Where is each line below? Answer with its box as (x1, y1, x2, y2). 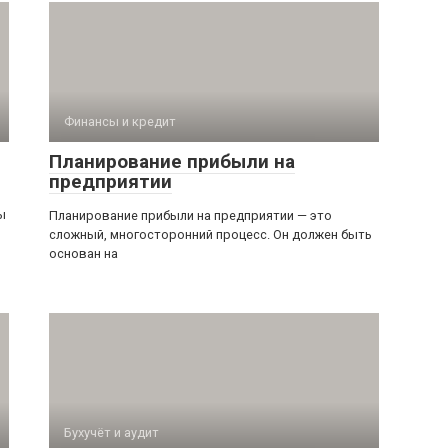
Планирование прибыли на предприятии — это (49, 208, 332, 224)
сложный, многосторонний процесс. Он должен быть (49, 227, 372, 243)
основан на (49, 246, 118, 262)
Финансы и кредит (64, 114, 176, 130)
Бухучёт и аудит (64, 425, 159, 441)
